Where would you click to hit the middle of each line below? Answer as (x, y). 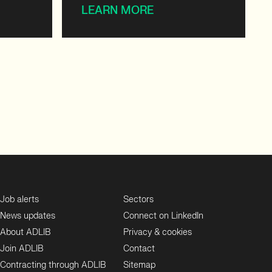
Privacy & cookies (158, 232)
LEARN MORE (117, 11)
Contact (139, 249)
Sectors (139, 199)
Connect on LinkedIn (164, 216)
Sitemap (140, 265)
